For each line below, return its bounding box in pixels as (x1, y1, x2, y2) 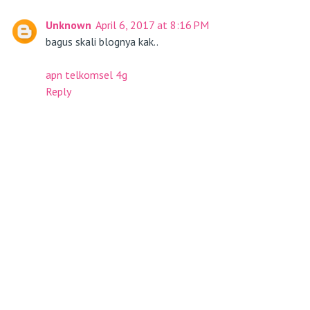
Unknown (45, 18, 91, 33)
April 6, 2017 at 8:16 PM (95, 18, 209, 33)
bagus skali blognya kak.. (45, 35, 158, 49)
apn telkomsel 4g (45, 68, 127, 82)
